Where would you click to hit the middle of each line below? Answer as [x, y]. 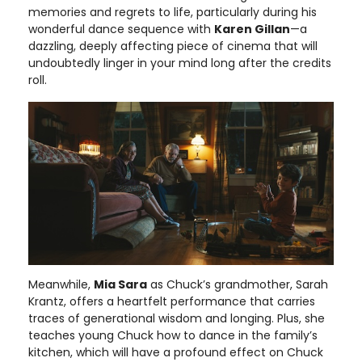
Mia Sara [120, 284]
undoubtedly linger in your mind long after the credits [180, 63]
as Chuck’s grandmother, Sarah [238, 284]
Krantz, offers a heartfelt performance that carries [172, 301]
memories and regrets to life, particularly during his [173, 12]
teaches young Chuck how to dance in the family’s [173, 335]
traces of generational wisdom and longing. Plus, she [177, 318]
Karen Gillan [252, 29]
